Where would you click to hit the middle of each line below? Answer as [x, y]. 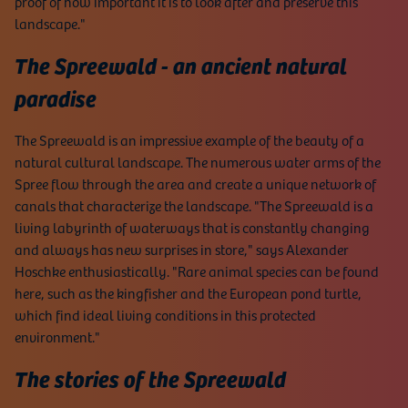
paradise [56, 98]
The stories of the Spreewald [150, 378]
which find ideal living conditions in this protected [165, 315]
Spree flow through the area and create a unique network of [195, 184]
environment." [57, 337]
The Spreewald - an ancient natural [181, 65]
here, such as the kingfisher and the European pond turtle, [188, 293]
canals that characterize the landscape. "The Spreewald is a [194, 205]
